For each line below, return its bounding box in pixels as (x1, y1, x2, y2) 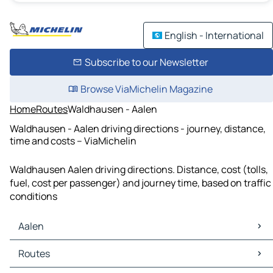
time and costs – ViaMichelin (10, 133, 136, 147)
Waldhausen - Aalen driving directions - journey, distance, (10, 121, 266, 135)
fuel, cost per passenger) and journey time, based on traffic (10, 176, 271, 190)
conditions (10, 190, 57, 204)
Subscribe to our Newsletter (84, 55, 208, 69)
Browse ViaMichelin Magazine (80, 82, 213, 96)
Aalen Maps (12, 240, 63, 254)
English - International (165, 29, 264, 42)
